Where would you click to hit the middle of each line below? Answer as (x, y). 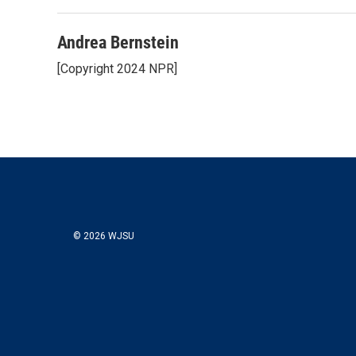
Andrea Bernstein (118, 43)
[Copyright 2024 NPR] (117, 69)
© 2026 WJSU (104, 236)
